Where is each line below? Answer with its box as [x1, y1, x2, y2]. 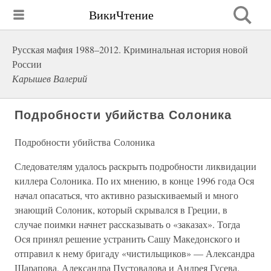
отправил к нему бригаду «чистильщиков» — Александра [15, 247, 255, 260]
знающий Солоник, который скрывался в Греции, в [15, 203, 227, 216]
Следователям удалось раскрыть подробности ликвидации [15, 160, 256, 172]
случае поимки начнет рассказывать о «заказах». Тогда [15, 218, 240, 230]
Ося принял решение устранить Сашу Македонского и [15, 232, 240, 245]
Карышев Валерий [12, 72, 87, 85]
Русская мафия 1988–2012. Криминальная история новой [12, 43, 248, 56]
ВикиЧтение [89, 6, 154, 23]
